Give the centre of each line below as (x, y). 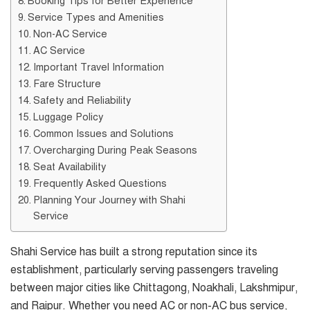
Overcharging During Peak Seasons (115, 150)
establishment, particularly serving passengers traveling (144, 270)
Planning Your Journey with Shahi (109, 200)
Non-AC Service (70, 34)
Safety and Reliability (82, 100)
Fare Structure (67, 83)
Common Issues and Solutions (103, 133)
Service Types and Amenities (95, 17)
